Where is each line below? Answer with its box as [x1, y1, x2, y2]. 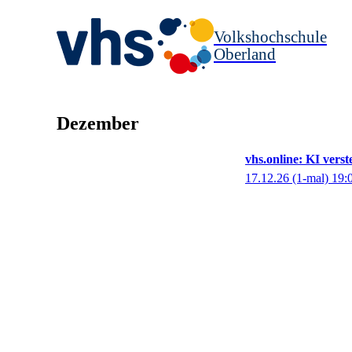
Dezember [57, 113, 139, 134]
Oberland [214, 45, 276, 63]
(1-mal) [289, 171, 332, 185]
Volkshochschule [214, 27, 327, 46]
